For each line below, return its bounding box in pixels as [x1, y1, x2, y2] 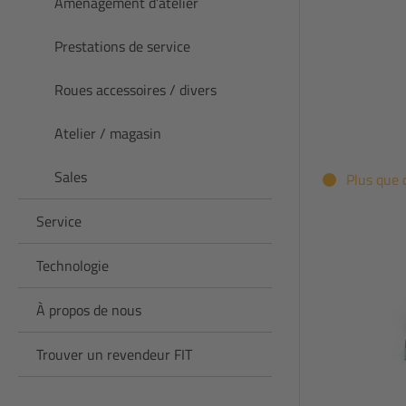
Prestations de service [54, 34, 190, 57]
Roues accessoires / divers [54, 78, 217, 101]
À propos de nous [36, 298, 141, 321]
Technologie [36, 254, 109, 276]
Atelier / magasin [54, 121, 161, 144]
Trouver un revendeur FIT [36, 343, 192, 365]
